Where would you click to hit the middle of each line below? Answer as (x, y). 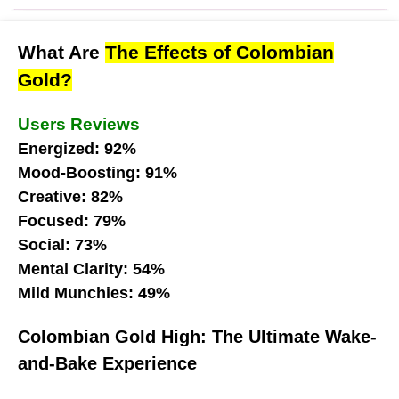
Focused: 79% (72, 220)
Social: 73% (62, 244)
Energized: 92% (77, 148)
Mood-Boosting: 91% (98, 172)
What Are (61, 52)
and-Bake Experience (107, 363)
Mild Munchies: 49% (94, 293)
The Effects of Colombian (220, 52)
